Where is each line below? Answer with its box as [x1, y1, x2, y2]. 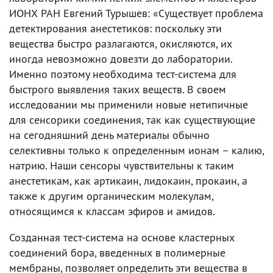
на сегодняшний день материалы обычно [9, 128, 210, 142]
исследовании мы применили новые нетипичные [9, 97, 248, 112]
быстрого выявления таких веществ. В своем [9, 82, 226, 96]
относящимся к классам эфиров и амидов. [9, 204, 215, 218]
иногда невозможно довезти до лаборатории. [9, 52, 232, 66]
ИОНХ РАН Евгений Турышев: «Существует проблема [9, 6, 263, 20]
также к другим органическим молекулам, [9, 189, 213, 203]
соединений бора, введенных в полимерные [9, 246, 225, 260]
